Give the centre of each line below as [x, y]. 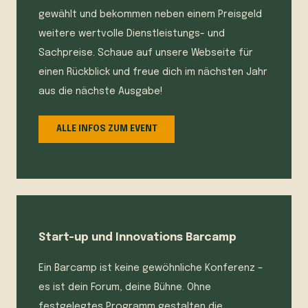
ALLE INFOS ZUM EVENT [107, 129]
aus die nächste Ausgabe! [101, 92]
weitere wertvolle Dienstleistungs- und [132, 34]
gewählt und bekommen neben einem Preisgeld [150, 15]
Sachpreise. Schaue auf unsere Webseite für [146, 53]
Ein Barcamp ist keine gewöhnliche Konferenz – [151, 268]
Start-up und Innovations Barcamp [137, 238]
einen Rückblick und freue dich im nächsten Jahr [153, 73]
